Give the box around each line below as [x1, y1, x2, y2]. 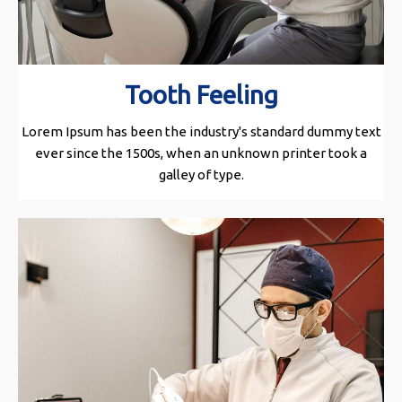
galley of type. [158, 167, 244, 183]
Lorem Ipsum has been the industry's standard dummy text [21, 124, 381, 140]
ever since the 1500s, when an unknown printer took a [35, 145, 367, 162]
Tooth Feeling [124, 81, 278, 109]
